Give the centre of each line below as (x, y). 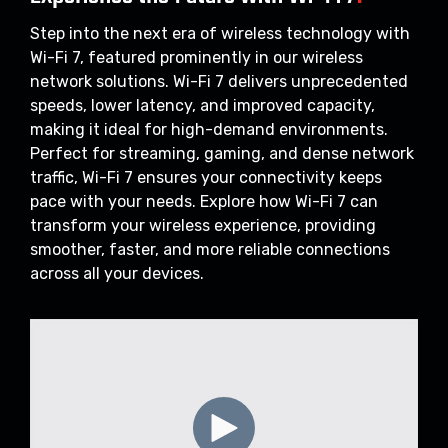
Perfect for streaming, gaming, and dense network (222, 153)
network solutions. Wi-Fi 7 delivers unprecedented (219, 81)
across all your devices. (117, 273)
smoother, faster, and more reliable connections (210, 249)
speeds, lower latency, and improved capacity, (202, 105)
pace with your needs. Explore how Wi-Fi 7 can (204, 201)
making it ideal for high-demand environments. (209, 129)
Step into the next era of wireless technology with (220, 33)
